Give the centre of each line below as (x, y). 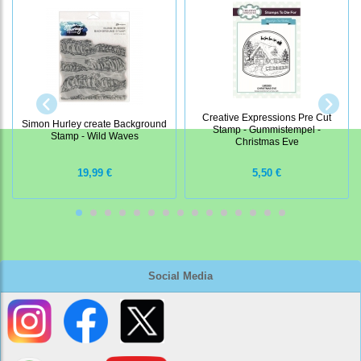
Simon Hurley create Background (94, 123)
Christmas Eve (267, 142)
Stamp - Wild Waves (94, 135)
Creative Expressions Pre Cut (267, 118)
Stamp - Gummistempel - (267, 130)
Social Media (180, 276)
